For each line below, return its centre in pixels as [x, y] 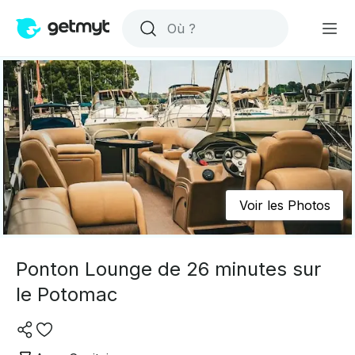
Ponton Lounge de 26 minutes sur [168, 269]
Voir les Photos [284, 205]
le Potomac [67, 294]
